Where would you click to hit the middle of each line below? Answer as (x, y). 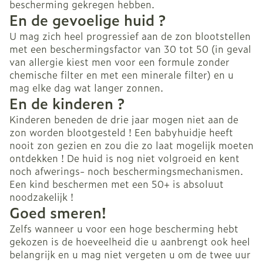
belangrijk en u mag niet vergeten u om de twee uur (130, 254)
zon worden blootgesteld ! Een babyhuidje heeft (121, 132)
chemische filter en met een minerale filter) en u (122, 75)
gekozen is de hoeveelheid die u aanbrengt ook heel (130, 242)
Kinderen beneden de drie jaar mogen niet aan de (124, 119)
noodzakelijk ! (41, 197)
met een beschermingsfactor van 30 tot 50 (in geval (130, 49)
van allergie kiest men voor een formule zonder (119, 62)
